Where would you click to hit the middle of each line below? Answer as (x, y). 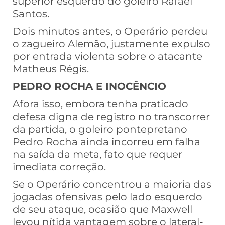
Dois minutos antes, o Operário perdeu (110, 31)
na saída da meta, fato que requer (97, 154)
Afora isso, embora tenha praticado (100, 104)
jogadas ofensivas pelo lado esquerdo (107, 197)
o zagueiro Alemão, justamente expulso (111, 44)
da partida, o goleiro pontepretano (100, 129)
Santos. (31, 14)
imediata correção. (59, 167)
